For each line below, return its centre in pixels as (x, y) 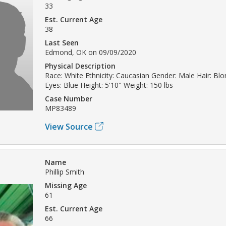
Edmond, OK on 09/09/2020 (91, 52)
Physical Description (80, 66)
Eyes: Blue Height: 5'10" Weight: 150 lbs (109, 85)
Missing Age (66, 185)
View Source (69, 126)
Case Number (69, 98)
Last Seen (62, 42)
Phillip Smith (65, 172)
